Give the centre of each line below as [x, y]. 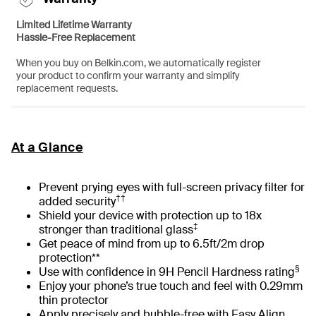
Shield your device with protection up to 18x [150, 215]
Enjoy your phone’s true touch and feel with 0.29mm [171, 286]
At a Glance [47, 147]
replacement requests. [67, 88]
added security [77, 201]
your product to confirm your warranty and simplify [128, 75]
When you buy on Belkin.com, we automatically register [139, 62]
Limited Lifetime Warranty [74, 24]
